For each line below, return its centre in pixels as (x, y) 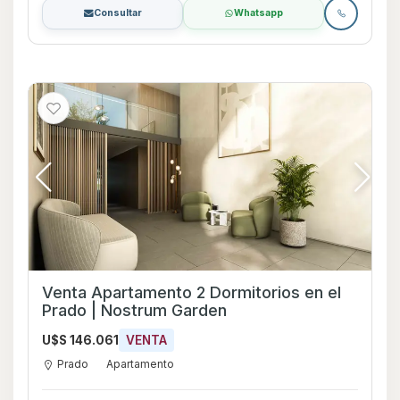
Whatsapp (258, 12)
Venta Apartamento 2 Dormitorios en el (192, 292)
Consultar (117, 12)
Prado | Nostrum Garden (134, 310)
